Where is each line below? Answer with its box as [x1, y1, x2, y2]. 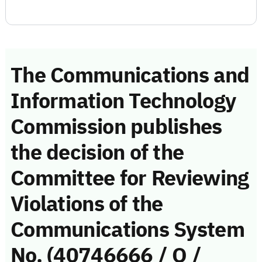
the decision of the [11, 136, 184, 168]
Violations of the [11, 188, 163, 220]
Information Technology [11, 85, 236, 117]
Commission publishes [11, 111, 222, 143]
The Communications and [11, 59, 250, 91]
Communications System [11, 213, 244, 246]
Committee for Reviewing [11, 162, 249, 194]
